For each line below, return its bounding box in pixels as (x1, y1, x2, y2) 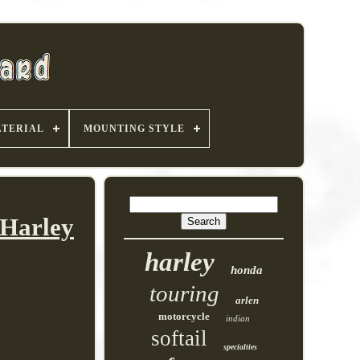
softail (150, 326, 207, 350)
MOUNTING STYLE (83, 123, 185, 134)
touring (149, 280, 219, 306)
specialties (223, 342, 257, 351)
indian (225, 313, 250, 323)
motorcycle (157, 310, 210, 322)
